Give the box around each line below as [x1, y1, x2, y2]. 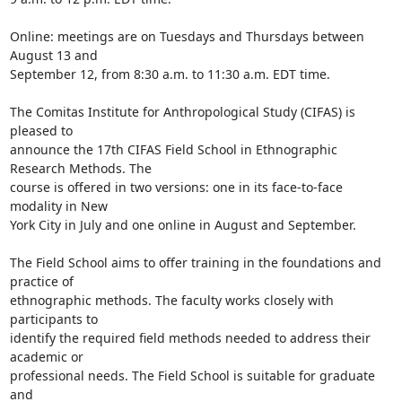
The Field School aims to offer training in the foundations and [9, 254, 381, 271]
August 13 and [9, 47, 98, 64]
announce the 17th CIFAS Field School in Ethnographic [9, 141, 337, 158]
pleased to [9, 122, 73, 139]
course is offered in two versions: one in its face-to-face [9, 179, 343, 196]
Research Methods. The [9, 160, 152, 177]
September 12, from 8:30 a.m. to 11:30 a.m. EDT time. [9, 66, 330, 83]
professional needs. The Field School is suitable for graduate [9, 367, 375, 384]
